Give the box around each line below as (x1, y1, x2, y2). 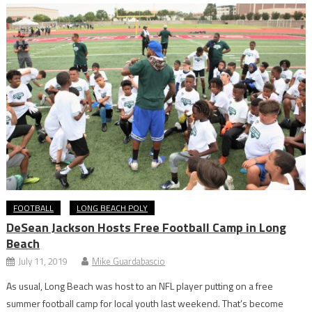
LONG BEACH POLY (77, 201, 148, 215)
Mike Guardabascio (92, 254, 166, 269)
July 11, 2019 (18, 254, 68, 269)
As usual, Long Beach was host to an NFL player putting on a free (6, 279, 274, 294)
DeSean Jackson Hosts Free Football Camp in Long (6, 218, 287, 237)
